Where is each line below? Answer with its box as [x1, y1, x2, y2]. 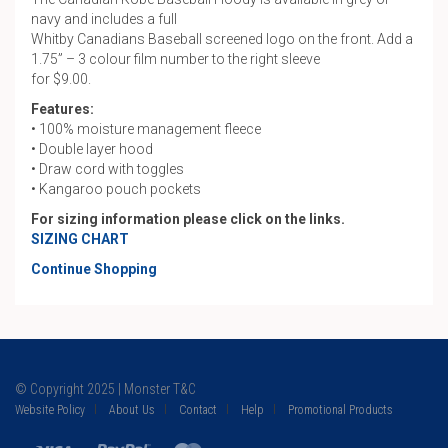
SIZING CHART [31, 231, 129, 247]
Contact [179, 402, 217, 417]
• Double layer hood [31, 141, 153, 157]
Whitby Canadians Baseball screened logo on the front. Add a [31, 31, 413, 47]
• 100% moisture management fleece [31, 121, 261, 137]
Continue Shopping [31, 261, 157, 277]
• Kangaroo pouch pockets [31, 181, 201, 197]
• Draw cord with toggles [31, 161, 184, 177]
